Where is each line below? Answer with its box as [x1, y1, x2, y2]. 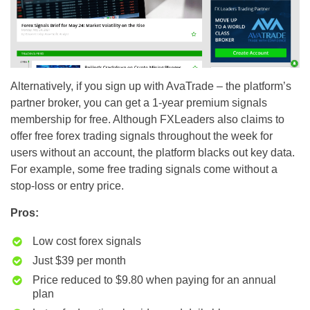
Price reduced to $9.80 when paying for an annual [33, 274, 276, 286]
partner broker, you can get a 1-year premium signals [10, 97, 267, 109]
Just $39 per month [33, 255, 126, 267]
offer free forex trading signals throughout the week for [10, 130, 273, 143]
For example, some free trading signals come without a [10, 163, 277, 176]
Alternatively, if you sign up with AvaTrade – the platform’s [10, 80, 291, 93]
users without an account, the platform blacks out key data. [10, 147, 295, 159]
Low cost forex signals [33, 235, 141, 248]
